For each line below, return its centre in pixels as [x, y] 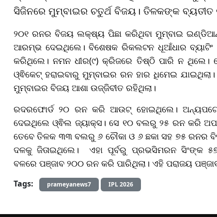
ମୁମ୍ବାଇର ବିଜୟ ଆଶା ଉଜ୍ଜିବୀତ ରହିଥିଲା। [85, 88]
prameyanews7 [69, 185]
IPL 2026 [121, 185]
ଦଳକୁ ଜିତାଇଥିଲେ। [49, 150]
